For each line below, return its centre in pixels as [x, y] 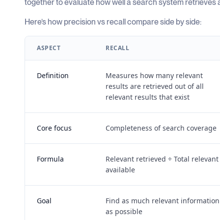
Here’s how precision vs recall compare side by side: [113, 22]
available [120, 169]
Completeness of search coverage [161, 128]
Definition [53, 75]
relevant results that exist [147, 97]
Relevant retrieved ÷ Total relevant [162, 159]
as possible [124, 211]
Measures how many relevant [154, 75]
